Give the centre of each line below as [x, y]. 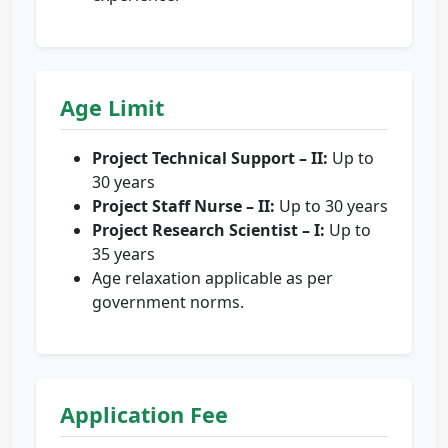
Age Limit [112, 108]
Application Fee [144, 415]
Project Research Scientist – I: [208, 230]
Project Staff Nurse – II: [183, 206]
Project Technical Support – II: [210, 158]
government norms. [168, 302]
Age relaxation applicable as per [212, 278]
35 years [123, 254]
